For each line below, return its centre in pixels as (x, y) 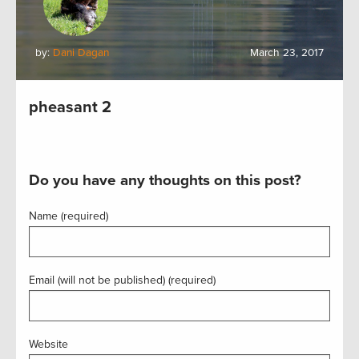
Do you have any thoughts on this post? (165, 180)
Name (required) (69, 216)
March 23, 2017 (287, 53)
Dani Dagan (81, 53)
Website (48, 344)
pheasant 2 (70, 107)
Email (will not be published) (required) (122, 280)
